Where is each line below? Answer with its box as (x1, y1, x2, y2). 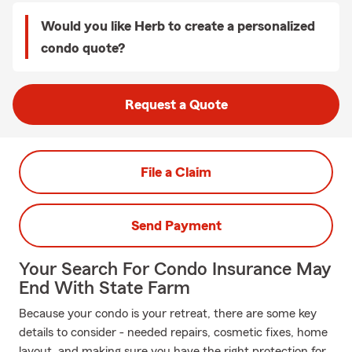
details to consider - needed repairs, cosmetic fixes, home (19, 326, 328, 339)
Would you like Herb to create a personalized (41, 19, 315, 33)
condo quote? (41, 41, 125, 55)
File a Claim (141, 165, 211, 179)
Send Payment (130, 218, 222, 233)
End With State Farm (19, 279, 190, 298)
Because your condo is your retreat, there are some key (19, 307, 317, 320)
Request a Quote (124, 97, 228, 112)
